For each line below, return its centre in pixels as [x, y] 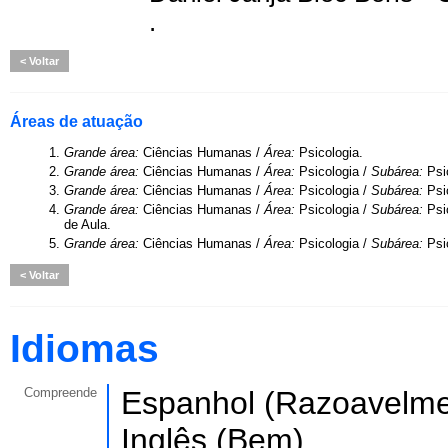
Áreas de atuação [76, 121]
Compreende [60, 392]
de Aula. [87, 224]
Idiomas [84, 348]
